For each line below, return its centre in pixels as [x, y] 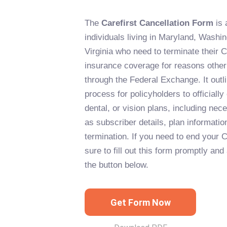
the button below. [117, 165]
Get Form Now [140, 202]
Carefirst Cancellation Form [157, 23]
